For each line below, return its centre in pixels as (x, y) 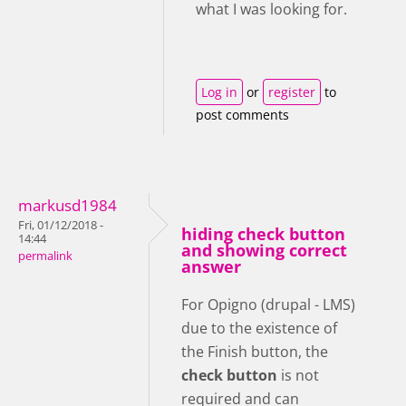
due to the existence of (259, 329)
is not (298, 376)
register (292, 92)
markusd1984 (68, 206)
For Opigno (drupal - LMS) (268, 305)
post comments (242, 115)
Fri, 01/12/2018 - (61, 226)
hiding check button (263, 234)
